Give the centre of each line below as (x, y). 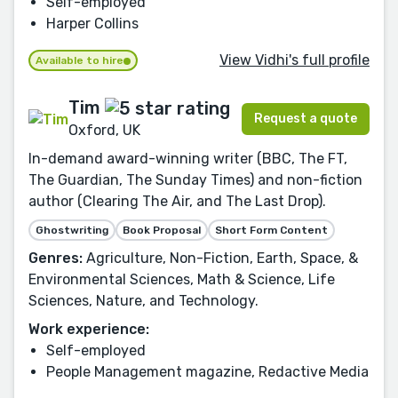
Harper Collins (92, 24)
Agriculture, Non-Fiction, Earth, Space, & (220, 259)
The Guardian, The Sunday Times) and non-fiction (195, 180)
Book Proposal (162, 231)
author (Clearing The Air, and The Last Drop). (177, 202)
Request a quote (306, 119)
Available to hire (80, 60)
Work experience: (89, 330)
